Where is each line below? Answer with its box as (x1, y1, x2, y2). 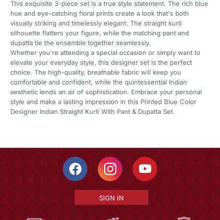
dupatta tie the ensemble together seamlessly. (10, 39, 151, 47)
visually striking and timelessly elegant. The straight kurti (10, 19, 182, 27)
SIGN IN (99, 194, 124, 202)
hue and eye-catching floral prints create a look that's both (10, 9, 189, 18)
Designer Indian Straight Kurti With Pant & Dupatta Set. (10, 108, 175, 116)
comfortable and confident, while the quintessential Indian (10, 78, 187, 86)
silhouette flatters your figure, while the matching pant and (10, 29, 189, 37)
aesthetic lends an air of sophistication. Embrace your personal (10, 88, 202, 96)
